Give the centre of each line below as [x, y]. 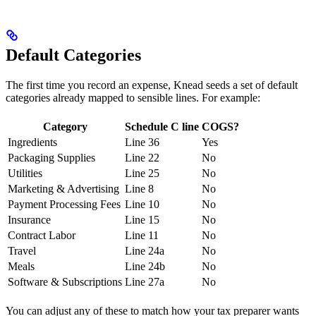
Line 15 [142, 219]
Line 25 [142, 173]
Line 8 [139, 188]
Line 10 [142, 204]
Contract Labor [42, 235]
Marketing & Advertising [63, 188]
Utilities [25, 173]
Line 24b [145, 266]
